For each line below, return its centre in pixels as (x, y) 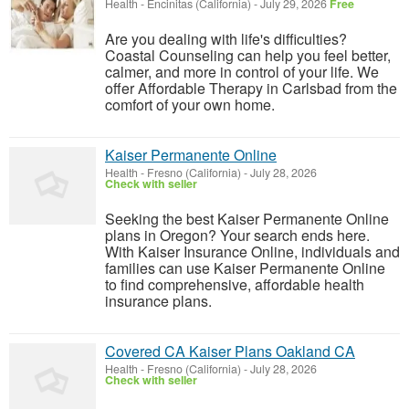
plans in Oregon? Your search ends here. (237, 235)
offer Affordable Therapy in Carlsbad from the (251, 88)
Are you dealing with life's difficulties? (226, 39)
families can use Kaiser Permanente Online (245, 268)
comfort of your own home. (190, 105)
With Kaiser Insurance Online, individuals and (252, 252)
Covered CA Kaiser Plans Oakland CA (230, 351)
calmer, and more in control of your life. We (242, 72)
